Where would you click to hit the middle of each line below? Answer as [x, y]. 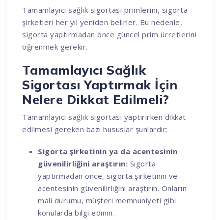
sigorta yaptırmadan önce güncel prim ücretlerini [110, 34]
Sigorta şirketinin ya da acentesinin [108, 151]
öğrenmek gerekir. [55, 46]
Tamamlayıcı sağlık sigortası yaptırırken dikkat [104, 117]
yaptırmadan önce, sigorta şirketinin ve [108, 176]
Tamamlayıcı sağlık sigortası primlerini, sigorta [105, 10]
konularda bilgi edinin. [76, 212]
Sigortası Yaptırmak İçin [100, 84]
